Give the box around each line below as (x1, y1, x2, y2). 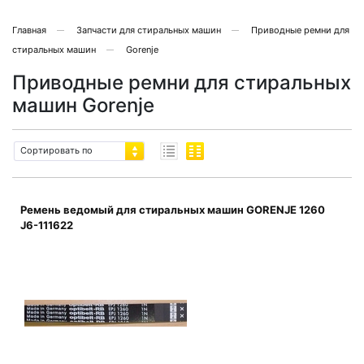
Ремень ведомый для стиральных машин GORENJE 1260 (20, 203, 325, 216)
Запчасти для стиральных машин (76, 24, 221, 36)
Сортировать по (20, 145, 93, 156)
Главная (12, 24, 46, 36)
